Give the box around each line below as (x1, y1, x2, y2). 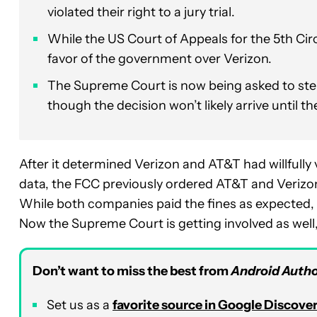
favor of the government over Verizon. (47, 50, 272, 67)
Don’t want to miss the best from (33, 263, 231, 279)
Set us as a (47, 296, 113, 313)
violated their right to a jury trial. (47, 4, 235, 20)
